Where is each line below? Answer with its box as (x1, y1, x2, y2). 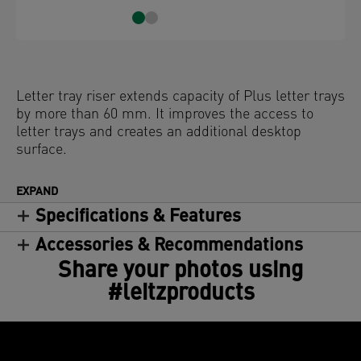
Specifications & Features (35, 208, 241, 226)
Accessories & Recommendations (35, 237, 303, 255)
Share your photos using (58, 260, 303, 283)
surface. (16, 143, 67, 158)
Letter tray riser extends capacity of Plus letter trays (16, 89, 345, 105)
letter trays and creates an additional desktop (16, 125, 301, 140)
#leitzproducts (106, 283, 255, 305)
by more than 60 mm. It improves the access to (16, 107, 313, 122)
